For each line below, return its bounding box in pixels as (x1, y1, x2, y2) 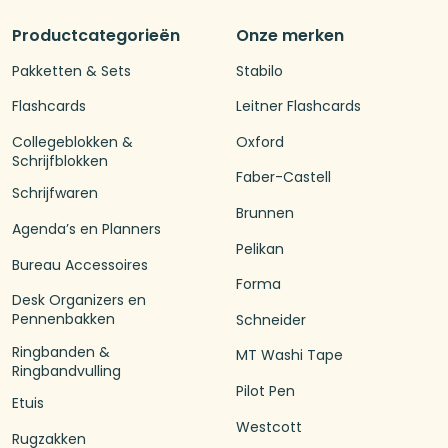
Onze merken (236, 23, 344, 47)
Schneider (236, 309, 306, 330)
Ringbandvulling (12, 360, 121, 381)
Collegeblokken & (12, 131, 133, 152)
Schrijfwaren (12, 183, 98, 204)
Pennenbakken (12, 309, 115, 330)
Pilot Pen (236, 381, 295, 402)
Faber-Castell (236, 167, 331, 188)
